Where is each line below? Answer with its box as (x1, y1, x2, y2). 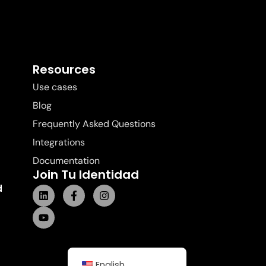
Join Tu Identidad (33, 166, 139, 183)
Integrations (33, 136, 85, 148)
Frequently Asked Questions (33, 118, 156, 130)
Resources (33, 61, 96, 78)
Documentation (33, 154, 100, 167)
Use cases (33, 81, 77, 93)
